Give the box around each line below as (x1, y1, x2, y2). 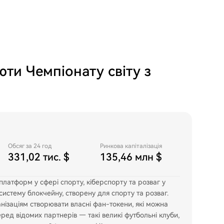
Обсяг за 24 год (8, 142, 51, 149)
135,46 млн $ (100, 151, 162, 163)
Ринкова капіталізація (100, 142, 162, 149)
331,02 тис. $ (8, 151, 69, 163)
